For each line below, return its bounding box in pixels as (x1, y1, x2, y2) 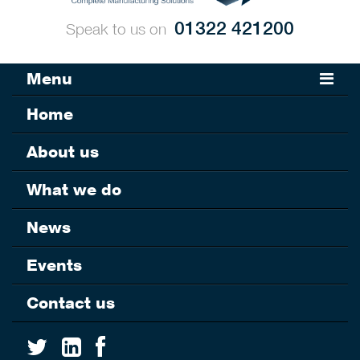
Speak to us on (66, 20, 166, 39)
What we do (27, 180, 121, 200)
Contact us (27, 293, 115, 313)
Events (27, 256, 82, 276)
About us (27, 142, 99, 162)
